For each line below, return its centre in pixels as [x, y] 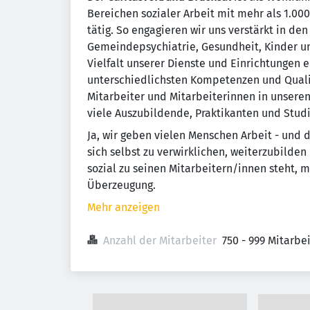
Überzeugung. [121, 185]
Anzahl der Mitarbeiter [160, 240]
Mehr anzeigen [124, 207]
